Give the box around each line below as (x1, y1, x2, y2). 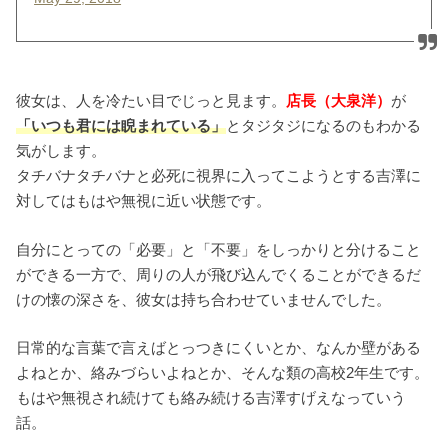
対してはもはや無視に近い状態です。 (16, 192, 272, 209)
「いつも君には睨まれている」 (16, 117, 227, 134)
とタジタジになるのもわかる (226, 117, 422, 134)
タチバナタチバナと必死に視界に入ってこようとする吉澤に (16, 167, 422, 184)
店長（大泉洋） (286, 92, 392, 109)
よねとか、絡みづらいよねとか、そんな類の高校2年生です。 (16, 365, 430, 382)
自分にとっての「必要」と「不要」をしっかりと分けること (16, 241, 422, 258)
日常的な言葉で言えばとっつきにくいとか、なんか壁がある (16, 340, 422, 357)
